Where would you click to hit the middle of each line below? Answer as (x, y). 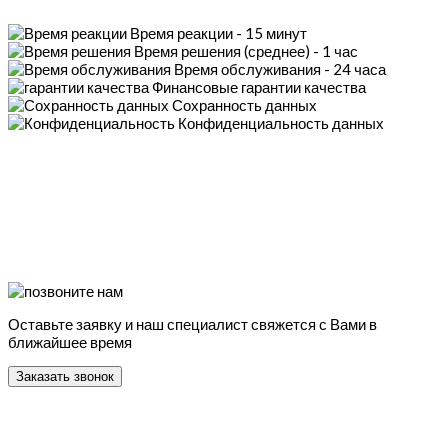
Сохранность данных (244, 105)
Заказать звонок (65, 376)
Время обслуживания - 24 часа (280, 69)
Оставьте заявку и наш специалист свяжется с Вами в (192, 324)
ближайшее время (70, 342)
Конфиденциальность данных (281, 123)
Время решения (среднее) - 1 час (246, 51)
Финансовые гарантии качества (259, 87)
